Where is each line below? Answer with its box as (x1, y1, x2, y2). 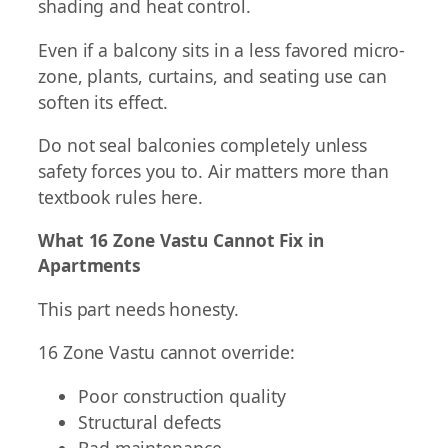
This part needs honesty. (38, 296, 239, 321)
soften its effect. (38, 89, 169, 114)
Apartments (38, 253, 142, 277)
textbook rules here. (38, 185, 203, 210)
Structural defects (78, 409, 222, 434)
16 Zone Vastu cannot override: (38, 340, 295, 365)
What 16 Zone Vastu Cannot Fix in (38, 228, 324, 252)
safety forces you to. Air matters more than (38, 159, 389, 184)
